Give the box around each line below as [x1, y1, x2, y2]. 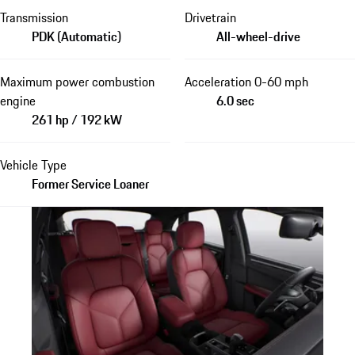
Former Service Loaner [32, 174, 149, 194]
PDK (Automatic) [32, 27, 121, 47]
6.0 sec [216, 91, 254, 111]
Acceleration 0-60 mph [184, 72, 308, 92]
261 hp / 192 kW [32, 110, 122, 130]
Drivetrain [184, 8, 236, 28]
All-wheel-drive [216, 27, 300, 47]
